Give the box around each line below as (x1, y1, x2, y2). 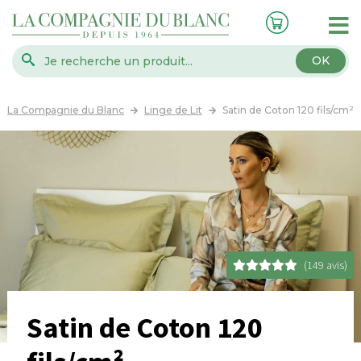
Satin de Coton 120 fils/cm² (222, 104, 354, 116)
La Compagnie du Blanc (7, 104, 124, 116)
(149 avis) (304, 258, 347, 273)
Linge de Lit (144, 104, 202, 116)
